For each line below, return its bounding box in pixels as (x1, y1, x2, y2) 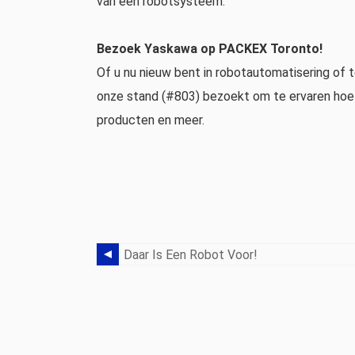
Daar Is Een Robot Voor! (124, 247, 258, 262)
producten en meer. (97, 113, 204, 128)
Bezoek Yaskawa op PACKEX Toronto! (97, 41, 323, 56)
